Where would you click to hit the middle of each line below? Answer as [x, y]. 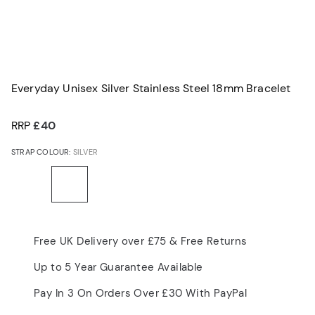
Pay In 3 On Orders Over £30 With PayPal [141, 293]
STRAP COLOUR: [42, 152]
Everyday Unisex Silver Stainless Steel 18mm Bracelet [151, 88]
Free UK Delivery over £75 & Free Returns [141, 241]
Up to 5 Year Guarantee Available [118, 267]
